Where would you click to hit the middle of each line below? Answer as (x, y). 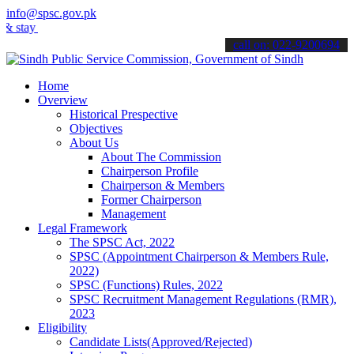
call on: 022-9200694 (286, 45)
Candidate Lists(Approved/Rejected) (161, 342)
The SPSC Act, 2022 (122, 242)
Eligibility (62, 328)
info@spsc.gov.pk (51, 13)
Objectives (96, 128)
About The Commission (161, 157)
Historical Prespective (124, 114)
